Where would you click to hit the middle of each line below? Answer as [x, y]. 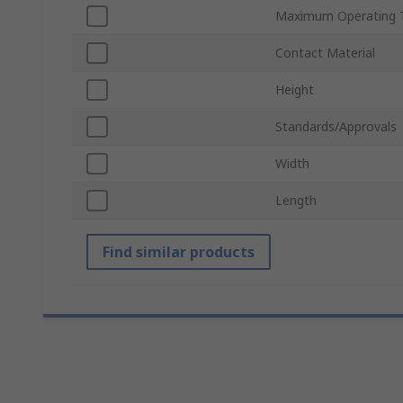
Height [295, 90]
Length [296, 201]
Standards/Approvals [336, 127]
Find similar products [179, 252]
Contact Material [325, 53]
